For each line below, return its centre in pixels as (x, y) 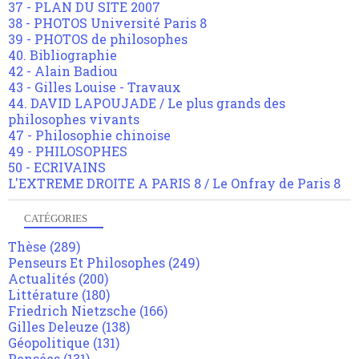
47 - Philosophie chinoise (89, 135)
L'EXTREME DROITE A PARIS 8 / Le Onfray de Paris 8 (174, 184)
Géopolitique (49, 343)
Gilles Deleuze (53, 327)
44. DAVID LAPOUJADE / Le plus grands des (147, 103)
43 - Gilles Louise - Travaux (95, 87)
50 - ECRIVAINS (57, 167)
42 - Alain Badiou (63, 71)
